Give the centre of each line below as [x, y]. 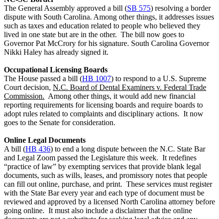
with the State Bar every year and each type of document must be [104, 193]
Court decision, [28, 87]
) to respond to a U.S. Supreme [159, 78]
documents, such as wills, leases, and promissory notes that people [106, 175]
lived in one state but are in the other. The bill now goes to [94, 34]
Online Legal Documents [45, 140]
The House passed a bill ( [43, 78]
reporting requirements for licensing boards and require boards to [103, 105]
